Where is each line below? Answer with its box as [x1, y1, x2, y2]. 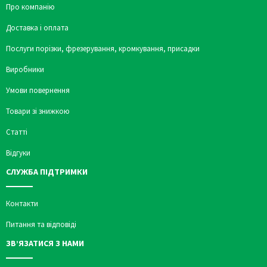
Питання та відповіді [6, 219, 76, 229]
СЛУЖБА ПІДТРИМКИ [6, 166, 88, 177]
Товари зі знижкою [6, 105, 70, 116]
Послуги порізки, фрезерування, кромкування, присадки [6, 43, 200, 54]
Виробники [6, 64, 44, 74]
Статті [6, 126, 27, 137]
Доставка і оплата [6, 22, 69, 33]
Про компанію [6, 1, 55, 12]
